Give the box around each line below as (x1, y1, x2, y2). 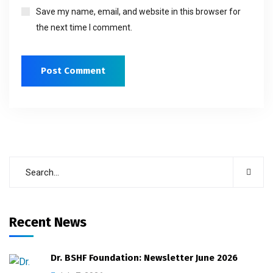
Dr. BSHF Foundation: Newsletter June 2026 (51, 252, 238, 263)
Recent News (9, 214, 87, 230)
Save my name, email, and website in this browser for (36, 7, 241, 16)
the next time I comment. (36, 23, 132, 32)
